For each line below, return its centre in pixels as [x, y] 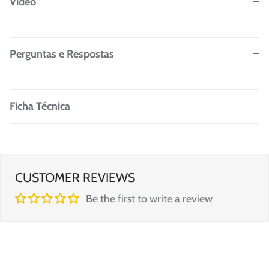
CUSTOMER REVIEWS [75, 177]
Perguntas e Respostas [62, 54]
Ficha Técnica [40, 106]
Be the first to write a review [149, 198]
